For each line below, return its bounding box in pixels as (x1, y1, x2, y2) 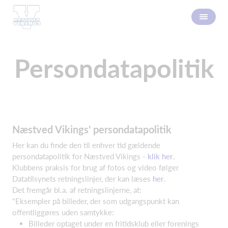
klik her (148, 152, 173, 161)
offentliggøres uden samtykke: (12, 208, 114, 217)
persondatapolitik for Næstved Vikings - (12, 152, 148, 161)
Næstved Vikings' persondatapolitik (12, 123, 172, 135)
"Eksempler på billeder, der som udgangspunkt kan (12, 196, 179, 206)
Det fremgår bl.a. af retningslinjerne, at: (12, 185, 144, 194)
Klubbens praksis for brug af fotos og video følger (12, 163, 179, 172)
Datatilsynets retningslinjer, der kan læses (12, 174, 153, 183)
